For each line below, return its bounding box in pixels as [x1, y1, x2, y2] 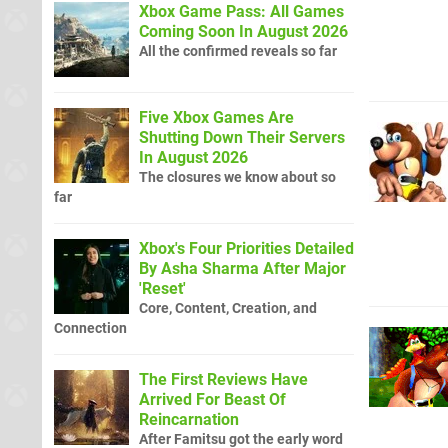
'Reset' [139, 278, 186, 298]
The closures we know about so [139, 168, 336, 186]
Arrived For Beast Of [139, 389, 286, 409]
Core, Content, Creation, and [139, 299, 317, 317]
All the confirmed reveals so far [139, 42, 337, 60]
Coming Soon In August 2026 [139, 21, 348, 41]
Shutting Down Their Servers [139, 127, 345, 147]
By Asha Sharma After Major [139, 258, 346, 278]
